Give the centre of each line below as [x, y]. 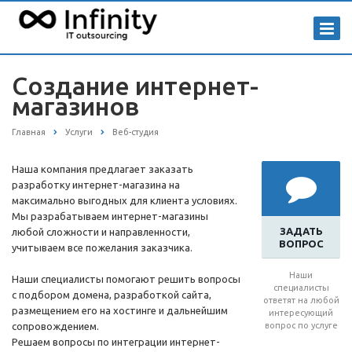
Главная [29, 132]
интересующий [301, 313]
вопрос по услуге [301, 326]
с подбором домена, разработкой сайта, [112, 295]
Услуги [79, 132]
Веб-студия [136, 132]
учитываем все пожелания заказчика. [102, 248]
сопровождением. [55, 326]
